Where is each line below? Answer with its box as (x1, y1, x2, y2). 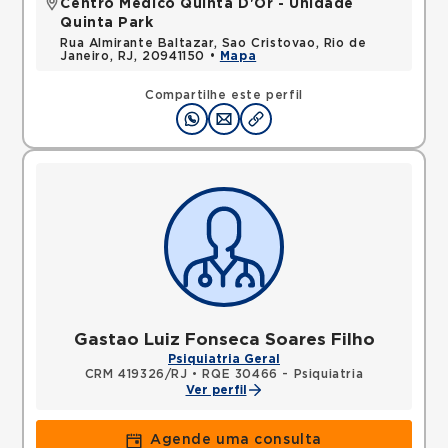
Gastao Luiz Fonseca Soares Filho (73, 331, 375, 348)
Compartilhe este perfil (145, 89, 303, 101)
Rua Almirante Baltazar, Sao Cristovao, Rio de (60, 37, 367, 49)
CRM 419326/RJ (84, 368, 188, 380)
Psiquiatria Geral (168, 353, 280, 365)
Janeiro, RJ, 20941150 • (60, 50, 220, 62)
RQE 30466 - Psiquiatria (202, 368, 364, 380)
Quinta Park (60, 16, 154, 30)
